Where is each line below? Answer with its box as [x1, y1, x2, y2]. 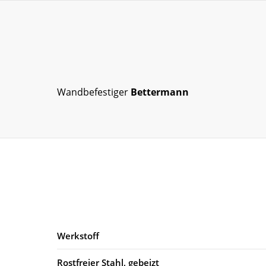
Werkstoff [57, 229, 99, 242]
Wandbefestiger [57, 85, 131, 99]
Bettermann [131, 85, 189, 99]
